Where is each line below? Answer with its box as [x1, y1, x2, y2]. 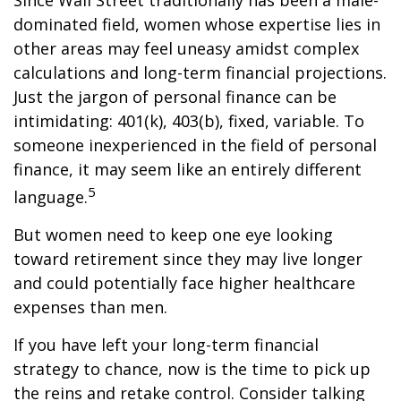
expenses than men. [13, 296, 167, 319]
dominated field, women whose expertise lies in [13, 13, 380, 36]
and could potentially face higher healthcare [13, 272, 355, 294]
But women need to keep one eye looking [13, 224, 333, 246]
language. [13, 186, 88, 209]
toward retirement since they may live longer [13, 248, 363, 270]
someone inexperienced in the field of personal [13, 134, 377, 157]
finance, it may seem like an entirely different [13, 158, 362, 181]
